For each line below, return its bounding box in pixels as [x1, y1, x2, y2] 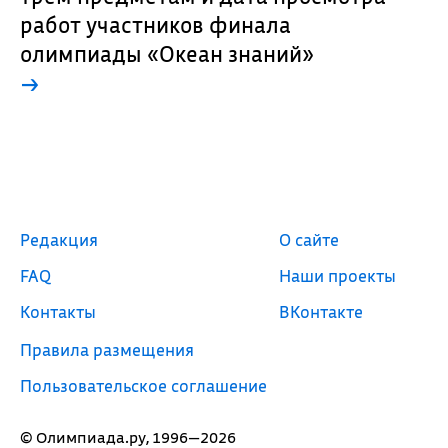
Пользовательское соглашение [19, 375, 267, 396]
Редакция [19, 229, 98, 250]
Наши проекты [279, 265, 397, 286]
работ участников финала [19, 10, 291, 39]
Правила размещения [19, 339, 194, 360]
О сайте [279, 229, 340, 250]
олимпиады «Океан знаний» [19, 39, 314, 68]
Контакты [19, 301, 96, 322]
